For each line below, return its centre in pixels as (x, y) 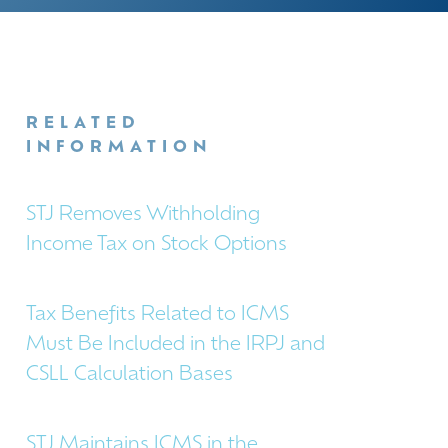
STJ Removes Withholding (143, 215)
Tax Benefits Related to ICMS (157, 315)
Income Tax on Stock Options (156, 245)
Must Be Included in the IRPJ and (175, 345)
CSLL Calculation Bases (129, 375)
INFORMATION (119, 148)
